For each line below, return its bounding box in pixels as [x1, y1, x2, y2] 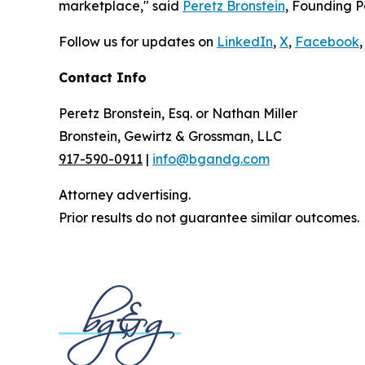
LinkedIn [217, 33, 273, 51]
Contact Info [59, 69, 147, 86]
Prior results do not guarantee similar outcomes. [59, 209, 359, 226]
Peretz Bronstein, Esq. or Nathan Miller [59, 105, 297, 122]
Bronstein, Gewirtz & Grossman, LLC [59, 128, 282, 145]
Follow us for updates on [59, 33, 217, 51]
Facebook [295, 33, 359, 51]
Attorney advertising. [59, 187, 191, 204]
